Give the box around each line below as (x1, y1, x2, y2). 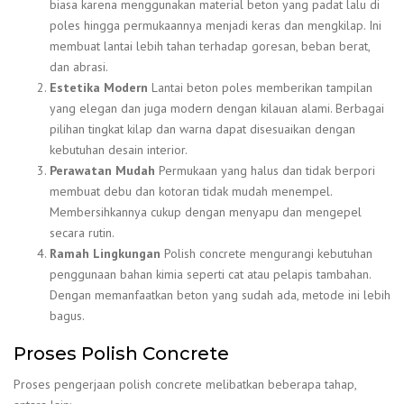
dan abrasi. (50, 59, 108, 76)
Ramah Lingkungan (50, 245, 161, 262)
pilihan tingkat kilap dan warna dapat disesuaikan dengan (50, 121, 355, 138)
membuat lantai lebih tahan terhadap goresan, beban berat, (50, 38, 370, 55)
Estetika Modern (50, 79, 148, 96)
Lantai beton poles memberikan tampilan (148, 79, 372, 96)
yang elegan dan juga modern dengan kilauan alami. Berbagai (50, 100, 384, 117)
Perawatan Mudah (50, 162, 155, 179)
